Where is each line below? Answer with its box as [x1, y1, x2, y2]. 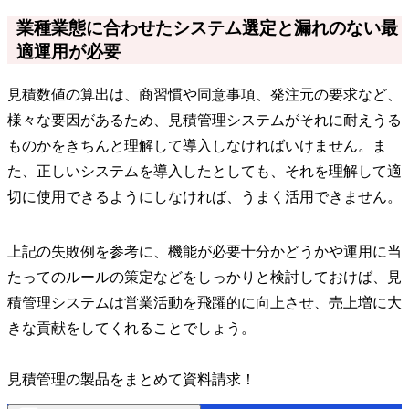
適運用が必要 [16, 42, 121, 62]
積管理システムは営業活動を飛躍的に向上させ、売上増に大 [7, 295, 402, 311]
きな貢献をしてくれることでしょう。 [7, 320, 256, 337]
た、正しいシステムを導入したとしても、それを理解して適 [7, 163, 402, 180]
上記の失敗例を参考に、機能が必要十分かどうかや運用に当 [7, 244, 402, 260]
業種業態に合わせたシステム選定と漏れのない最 [16, 18, 398, 38]
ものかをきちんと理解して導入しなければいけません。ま [7, 138, 387, 154]
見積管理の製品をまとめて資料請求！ [7, 372, 256, 388]
